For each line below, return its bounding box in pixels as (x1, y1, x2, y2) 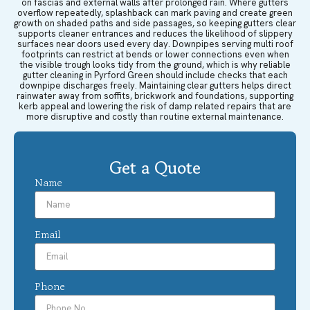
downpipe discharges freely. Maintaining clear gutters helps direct (19, 79, 291, 91)
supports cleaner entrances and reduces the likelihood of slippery (17, 27, 293, 39)
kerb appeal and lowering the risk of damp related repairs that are (19, 100, 291, 112)
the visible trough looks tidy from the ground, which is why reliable (19, 58, 291, 71)
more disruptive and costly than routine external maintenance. (26, 110, 284, 122)
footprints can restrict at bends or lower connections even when (21, 48, 289, 60)
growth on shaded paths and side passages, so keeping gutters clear (14, 17, 296, 29)
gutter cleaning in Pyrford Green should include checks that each (22, 69, 288, 81)
